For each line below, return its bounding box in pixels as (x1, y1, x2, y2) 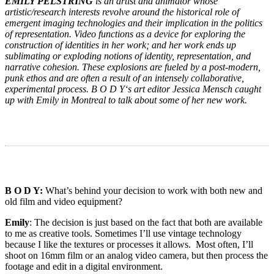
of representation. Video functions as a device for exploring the (5, 29, 245, 39)
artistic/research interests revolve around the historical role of (5, 7, 239, 17)
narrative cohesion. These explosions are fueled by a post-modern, (5, 62, 261, 72)
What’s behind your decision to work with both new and (43, 185, 262, 196)
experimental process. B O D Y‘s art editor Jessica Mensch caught (5, 84, 261, 94)
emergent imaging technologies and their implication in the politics (5, 18, 262, 28)
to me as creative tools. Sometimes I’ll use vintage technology (5, 228, 242, 239)
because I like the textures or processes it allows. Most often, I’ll (5, 239, 253, 250)
